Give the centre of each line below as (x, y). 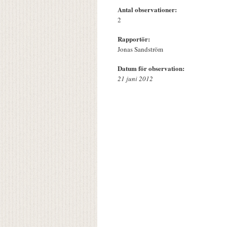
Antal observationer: (148, 10)
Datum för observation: (152, 68)
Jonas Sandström (140, 49)
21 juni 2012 (135, 79)
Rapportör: (135, 39)
